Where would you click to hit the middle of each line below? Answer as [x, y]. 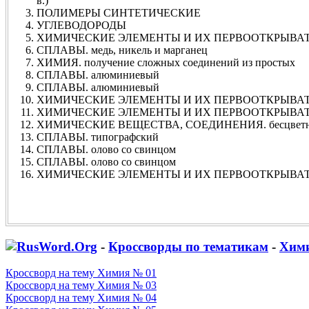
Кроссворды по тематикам [188, 246]
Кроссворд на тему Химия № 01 [81, 273]
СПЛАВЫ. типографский [98, 137]
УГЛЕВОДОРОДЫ [81, 25]
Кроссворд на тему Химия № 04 [81, 298]
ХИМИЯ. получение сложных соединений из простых [166, 62]
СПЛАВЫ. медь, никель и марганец [122, 50]
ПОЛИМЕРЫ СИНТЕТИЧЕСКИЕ [119, 12]
